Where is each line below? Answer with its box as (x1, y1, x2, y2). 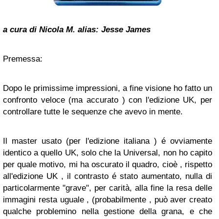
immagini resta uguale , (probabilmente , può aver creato (3, 195, 212, 204)
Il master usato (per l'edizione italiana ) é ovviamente (3, 136, 212, 146)
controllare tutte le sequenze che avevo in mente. (3, 107, 183, 116)
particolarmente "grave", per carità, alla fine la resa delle (3, 183, 212, 193)
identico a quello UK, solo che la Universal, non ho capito (3, 148, 212, 157)
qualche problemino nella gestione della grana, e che (3, 207, 212, 216)
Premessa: (3, 54, 43, 64)
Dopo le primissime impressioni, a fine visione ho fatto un (3, 84, 212, 93)
